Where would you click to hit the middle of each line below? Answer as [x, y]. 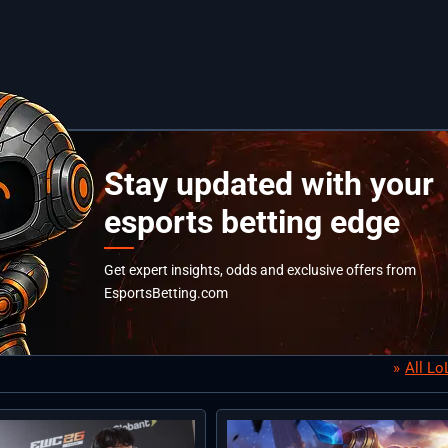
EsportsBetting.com [166, 293]
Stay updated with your [269, 184]
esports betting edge [252, 222]
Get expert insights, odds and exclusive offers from [260, 270]
